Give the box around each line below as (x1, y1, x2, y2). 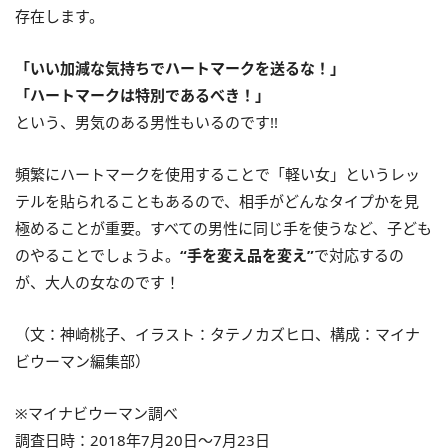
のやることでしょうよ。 (15, 244, 180, 265)
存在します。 (15, 5, 104, 26)
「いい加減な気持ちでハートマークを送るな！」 (15, 57, 345, 78)
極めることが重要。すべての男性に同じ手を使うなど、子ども (15, 217, 432, 238)
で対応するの (314, 244, 404, 265)
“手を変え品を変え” (180, 244, 314, 265)
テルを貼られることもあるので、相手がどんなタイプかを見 (15, 190, 419, 211)
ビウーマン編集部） (15, 350, 150, 371)
